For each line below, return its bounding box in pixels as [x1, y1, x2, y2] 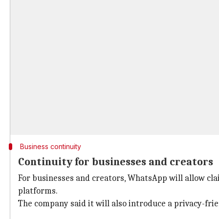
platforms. [18, 186, 58, 196]
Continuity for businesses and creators [18, 155, 213, 168]
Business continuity [20, 142, 81, 151]
